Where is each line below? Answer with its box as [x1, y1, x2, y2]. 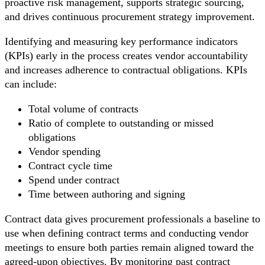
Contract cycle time [28, 159, 112, 172]
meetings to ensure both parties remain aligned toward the [5, 241, 254, 253]
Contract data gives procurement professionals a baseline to [5, 212, 260, 225]
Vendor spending [28, 145, 101, 157]
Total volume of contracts [28, 102, 138, 115]
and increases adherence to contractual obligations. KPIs [5, 63, 247, 76]
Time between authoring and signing [28, 188, 185, 200]
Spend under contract [28, 173, 119, 186]
